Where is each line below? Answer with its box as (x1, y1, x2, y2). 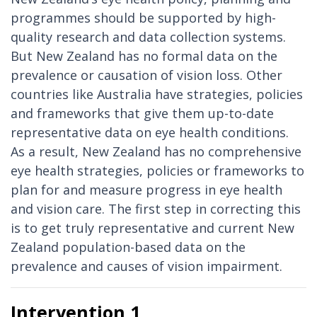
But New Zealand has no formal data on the (11, 47, 277, 65)
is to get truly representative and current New (11, 219, 294, 237)
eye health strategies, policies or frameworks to (11, 162, 304, 180)
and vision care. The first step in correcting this (11, 200, 301, 218)
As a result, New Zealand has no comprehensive (11, 143, 301, 161)
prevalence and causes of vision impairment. (11, 258, 282, 275)
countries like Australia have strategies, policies (11, 86, 303, 103)
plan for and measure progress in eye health (11, 181, 282, 199)
